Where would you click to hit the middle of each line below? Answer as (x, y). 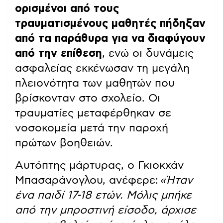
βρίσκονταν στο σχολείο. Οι (88, 98)
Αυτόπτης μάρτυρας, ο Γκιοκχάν (99, 166)
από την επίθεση (58, 54)
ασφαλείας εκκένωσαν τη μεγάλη (102, 68)
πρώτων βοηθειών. (64, 143)
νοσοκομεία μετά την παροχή (92, 128)
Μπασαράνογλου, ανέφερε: (87, 180)
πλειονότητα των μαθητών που (95, 83)
